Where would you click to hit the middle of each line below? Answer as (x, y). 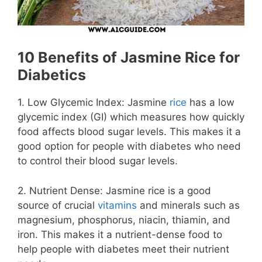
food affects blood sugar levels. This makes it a (129, 132)
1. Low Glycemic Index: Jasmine (94, 103)
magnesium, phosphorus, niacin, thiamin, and (124, 220)
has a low (211, 103)
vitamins (117, 205)
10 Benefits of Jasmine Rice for (129, 58)
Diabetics (52, 75)
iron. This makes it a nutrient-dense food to (120, 234)
